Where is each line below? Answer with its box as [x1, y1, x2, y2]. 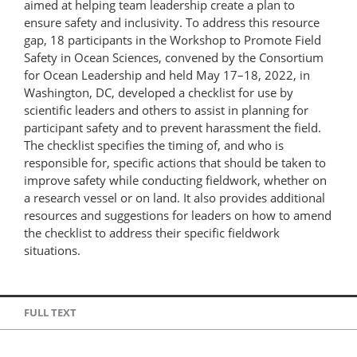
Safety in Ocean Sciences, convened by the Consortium [24, 49, 324, 65]
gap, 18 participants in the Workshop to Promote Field [24, 31, 321, 48]
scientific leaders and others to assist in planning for [24, 101, 308, 118]
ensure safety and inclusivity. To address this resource [24, 14, 320, 30]
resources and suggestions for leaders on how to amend [24, 206, 331, 223]
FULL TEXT [24, 305, 76, 320]
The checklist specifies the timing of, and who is [24, 136, 284, 153]
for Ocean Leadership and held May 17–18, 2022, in [24, 66, 310, 83]
